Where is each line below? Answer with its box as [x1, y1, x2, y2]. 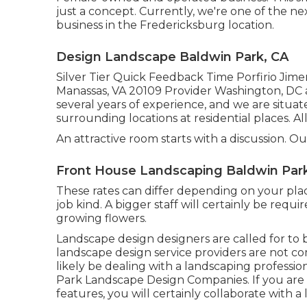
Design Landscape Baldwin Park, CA [56, 49, 288, 64]
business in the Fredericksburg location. [56, 18, 274, 32]
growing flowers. [56, 211, 147, 225]
